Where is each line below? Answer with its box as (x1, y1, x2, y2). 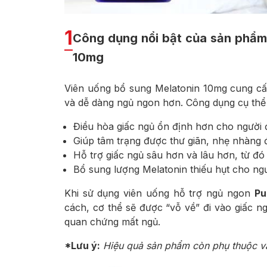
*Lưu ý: (64, 239, 100, 252)
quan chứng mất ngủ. (64, 215, 160, 228)
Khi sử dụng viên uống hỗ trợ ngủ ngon (64, 187, 254, 199)
